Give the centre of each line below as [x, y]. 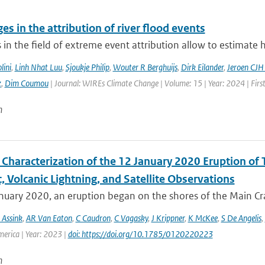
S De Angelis [241, 218]
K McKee [203, 218]
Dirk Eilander [202, 67]
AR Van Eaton [49, 218]
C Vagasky [131, 218]
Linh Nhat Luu [38, 67]
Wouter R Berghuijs [145, 67]
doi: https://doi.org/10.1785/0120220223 [140, 234]
